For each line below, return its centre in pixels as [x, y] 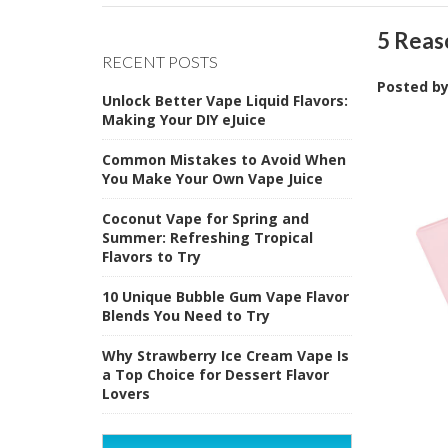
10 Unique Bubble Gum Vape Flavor [225, 296]
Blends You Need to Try [186, 315]
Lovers [126, 393]
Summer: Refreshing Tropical [207, 237]
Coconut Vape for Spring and [205, 218]
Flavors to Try [151, 256]
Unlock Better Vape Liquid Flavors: [225, 100]
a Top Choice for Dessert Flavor [215, 374]
